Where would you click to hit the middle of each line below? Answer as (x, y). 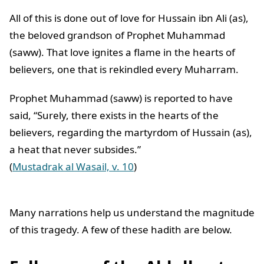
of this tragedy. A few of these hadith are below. (122, 230)
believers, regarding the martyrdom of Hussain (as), (131, 133)
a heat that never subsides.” (76, 150)
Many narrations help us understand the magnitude (132, 213)
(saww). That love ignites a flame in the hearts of (122, 52)
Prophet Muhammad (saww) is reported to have (121, 98)
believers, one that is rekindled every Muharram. (125, 70)
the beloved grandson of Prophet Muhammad (117, 35)
